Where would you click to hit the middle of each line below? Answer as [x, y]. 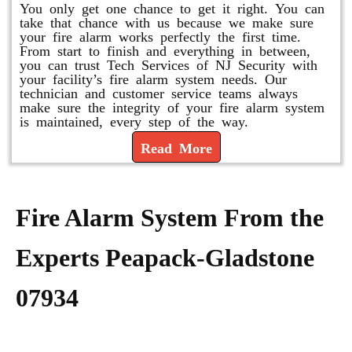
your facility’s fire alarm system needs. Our [153, 78]
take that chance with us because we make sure [167, 21]
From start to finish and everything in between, [165, 49]
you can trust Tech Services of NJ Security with [169, 64]
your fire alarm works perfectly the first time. [160, 35]
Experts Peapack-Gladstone [165, 258]
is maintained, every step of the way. [134, 120]
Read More [176, 147]
